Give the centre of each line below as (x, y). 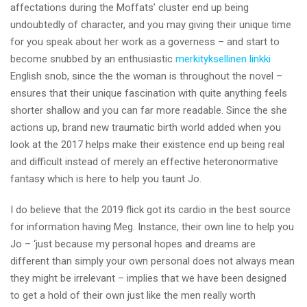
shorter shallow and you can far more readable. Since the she (149, 110)
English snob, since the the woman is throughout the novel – (146, 76)
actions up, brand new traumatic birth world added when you (146, 127)
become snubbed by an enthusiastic (93, 59)
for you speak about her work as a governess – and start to (145, 42)
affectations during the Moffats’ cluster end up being (130, 8)
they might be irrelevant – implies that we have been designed (148, 278)
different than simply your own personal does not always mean (152, 261)
